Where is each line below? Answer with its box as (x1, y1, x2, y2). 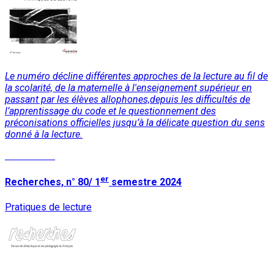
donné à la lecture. (5, 128, 83, 140)
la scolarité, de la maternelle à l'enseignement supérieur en (5, 81, 252, 94)
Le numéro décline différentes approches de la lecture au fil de (5, 70, 268, 82)
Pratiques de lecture (5, 201, 92, 213)
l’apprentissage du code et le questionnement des (5, 105, 216, 117)
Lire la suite (5, 149, 55, 161)
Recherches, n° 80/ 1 (5, 176, 100, 188)
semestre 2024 (109, 176, 182, 188)
